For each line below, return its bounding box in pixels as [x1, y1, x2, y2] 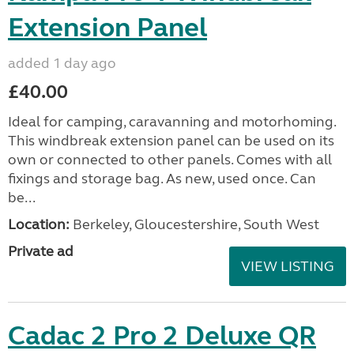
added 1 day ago [8, 54, 116, 72]
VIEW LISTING [241, 257, 334, 275]
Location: [8, 215, 70, 233]
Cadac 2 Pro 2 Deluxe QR [8, 318, 316, 352]
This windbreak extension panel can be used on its [8, 131, 334, 149]
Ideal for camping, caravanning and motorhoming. [8, 112, 336, 130]
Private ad [8, 242, 73, 260]
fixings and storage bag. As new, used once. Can [8, 169, 316, 187]
